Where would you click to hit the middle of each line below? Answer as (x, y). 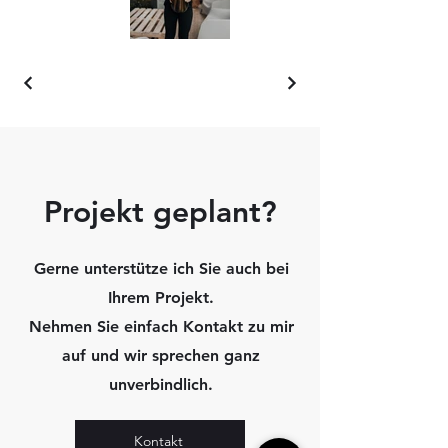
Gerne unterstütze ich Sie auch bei (161, 268)
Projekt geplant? (160, 211)
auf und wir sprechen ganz (161, 355)
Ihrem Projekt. (161, 297)
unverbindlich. (161, 384)
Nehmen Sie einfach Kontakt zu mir (161, 326)
